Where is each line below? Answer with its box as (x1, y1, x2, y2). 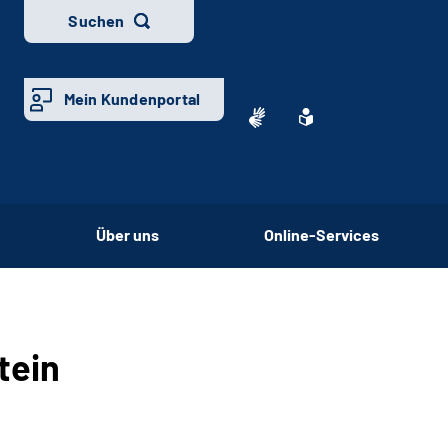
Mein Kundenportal (63, 89, 201, 108)
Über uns (95, 224, 159, 244)
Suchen (68, 11, 125, 30)
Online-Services (264, 224, 379, 244)
